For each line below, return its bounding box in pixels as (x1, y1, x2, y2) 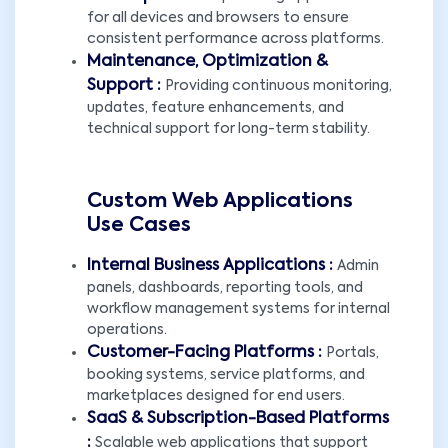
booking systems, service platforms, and (87, 368, 365, 383)
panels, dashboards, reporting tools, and (87, 281, 363, 296)
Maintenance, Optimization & (87, 54, 328, 71)
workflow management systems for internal (87, 302, 390, 317)
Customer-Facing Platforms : (87, 345, 326, 362)
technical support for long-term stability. (87, 122, 370, 137)
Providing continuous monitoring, (165, 79, 392, 94)
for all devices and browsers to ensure (87, 11, 349, 26)
